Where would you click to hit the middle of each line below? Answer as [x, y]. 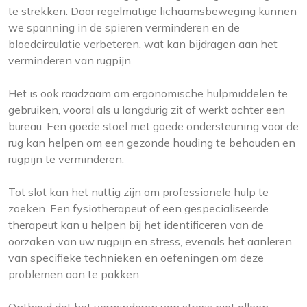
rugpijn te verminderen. [66, 159]
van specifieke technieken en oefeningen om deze [136, 258]
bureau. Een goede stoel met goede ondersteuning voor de [153, 126]
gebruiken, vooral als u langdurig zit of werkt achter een [147, 110]
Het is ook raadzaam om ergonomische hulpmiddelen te [148, 94]
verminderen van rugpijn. [71, 61]
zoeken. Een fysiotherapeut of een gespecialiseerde [138, 209]
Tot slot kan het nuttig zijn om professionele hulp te [138, 192]
